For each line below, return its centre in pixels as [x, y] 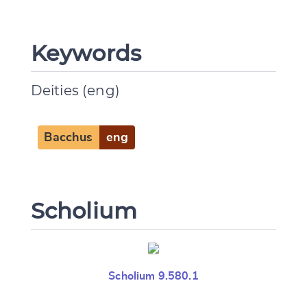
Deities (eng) [75, 91]
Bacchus [69, 137]
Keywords [86, 53]
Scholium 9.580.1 [153, 277]
